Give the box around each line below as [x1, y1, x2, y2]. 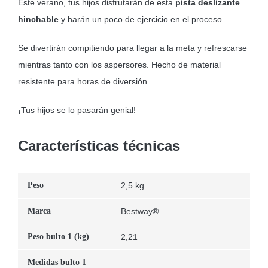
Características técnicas [17, 138, 180, 154]
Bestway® [120, 206, 159, 217]
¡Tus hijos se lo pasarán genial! [17, 105, 136, 115]
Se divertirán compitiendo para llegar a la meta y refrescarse [17, 43, 247, 53]
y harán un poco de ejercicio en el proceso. [58, 14, 224, 25]
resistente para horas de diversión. [17, 77, 150, 87]
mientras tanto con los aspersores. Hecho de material [17, 60, 221, 70]
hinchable [17, 14, 59, 25]
